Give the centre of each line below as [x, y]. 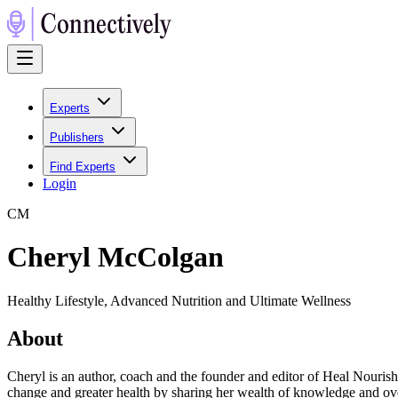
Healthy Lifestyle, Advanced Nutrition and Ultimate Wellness [179, 300]
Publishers [77, 137]
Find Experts [83, 167]
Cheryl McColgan [115, 257]
